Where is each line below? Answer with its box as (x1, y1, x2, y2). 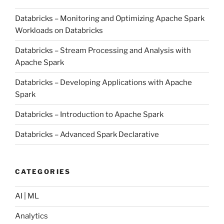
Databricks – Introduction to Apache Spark (15, 109, 163, 119)
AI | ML (15, 191, 39, 201)
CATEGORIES (15, 167, 71, 176)
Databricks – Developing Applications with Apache (15, 77, 192, 87)
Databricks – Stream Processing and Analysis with (15, 45, 191, 55)
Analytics (15, 211, 48, 221)
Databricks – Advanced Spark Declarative (15, 129, 159, 139)
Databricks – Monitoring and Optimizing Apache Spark (15, 13, 204, 23)
